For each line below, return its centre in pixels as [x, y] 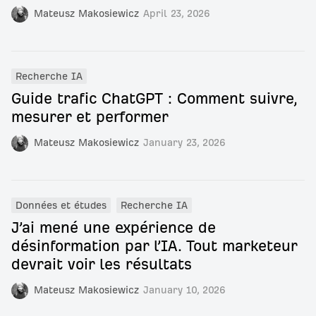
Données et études [61, 206]
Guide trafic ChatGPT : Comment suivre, [154, 98]
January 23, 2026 [184, 143]
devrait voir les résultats [102, 264]
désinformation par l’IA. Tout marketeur [154, 246]
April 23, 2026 [177, 14]
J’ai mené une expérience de [114, 227]
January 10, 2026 [184, 290]
